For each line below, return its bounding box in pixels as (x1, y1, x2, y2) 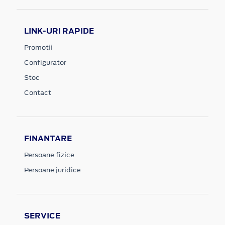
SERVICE (24, 210, 60, 221)
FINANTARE (24, 133, 72, 144)
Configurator (24, 57, 66, 67)
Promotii (24, 42, 53, 52)
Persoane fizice (24, 150, 74, 160)
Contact (24, 87, 51, 97)
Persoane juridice (24, 165, 81, 175)
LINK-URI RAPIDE (24, 25, 94, 36)
